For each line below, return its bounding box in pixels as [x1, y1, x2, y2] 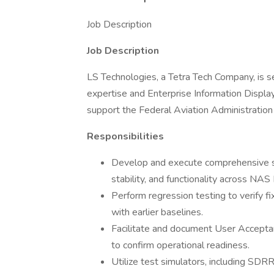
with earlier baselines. [111, 206, 203, 219]
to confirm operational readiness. [111, 239, 250, 252]
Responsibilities [87, 130, 164, 143]
